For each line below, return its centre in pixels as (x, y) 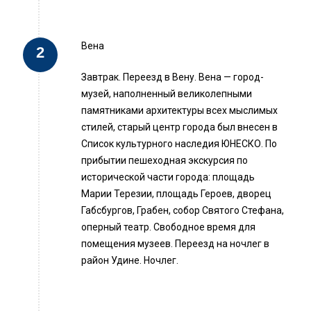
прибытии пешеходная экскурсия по (165, 161)
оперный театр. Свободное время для (168, 227)
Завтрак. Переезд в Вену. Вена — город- (173, 77)
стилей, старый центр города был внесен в (179, 127)
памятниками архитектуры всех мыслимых (179, 111)
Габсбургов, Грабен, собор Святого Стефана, (183, 211)
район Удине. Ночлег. (130, 261)
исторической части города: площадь (168, 177)
